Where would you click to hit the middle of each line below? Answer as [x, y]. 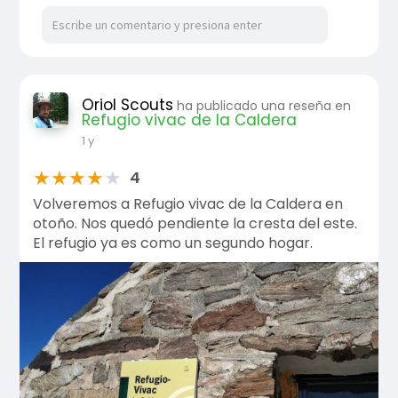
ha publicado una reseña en [263, 106]
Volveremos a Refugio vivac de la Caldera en [187, 203]
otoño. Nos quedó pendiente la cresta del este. [195, 223]
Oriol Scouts [127, 105]
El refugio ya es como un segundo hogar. [172, 243]
